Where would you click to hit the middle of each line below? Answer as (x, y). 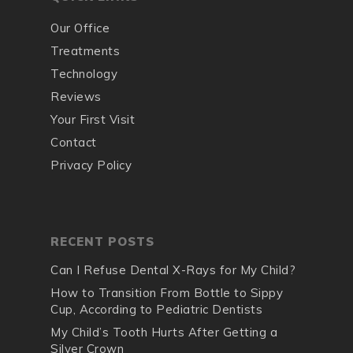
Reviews (76, 97)
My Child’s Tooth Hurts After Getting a (164, 333)
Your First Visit (93, 120)
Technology (84, 74)
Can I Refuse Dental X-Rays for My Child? (173, 270)
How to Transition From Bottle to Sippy (167, 293)
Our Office (80, 28)
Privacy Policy (91, 165)
